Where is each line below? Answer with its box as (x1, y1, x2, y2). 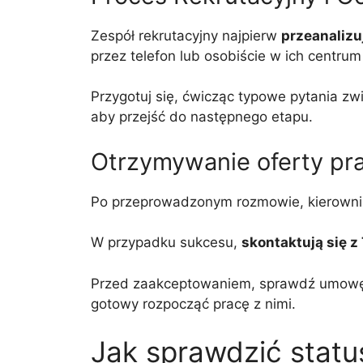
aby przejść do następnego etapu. (91, 109, 313, 125)
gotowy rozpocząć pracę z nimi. (91, 295, 296, 312)
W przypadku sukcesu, (91, 234, 241, 250)
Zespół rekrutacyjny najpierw (91, 27, 281, 44)
